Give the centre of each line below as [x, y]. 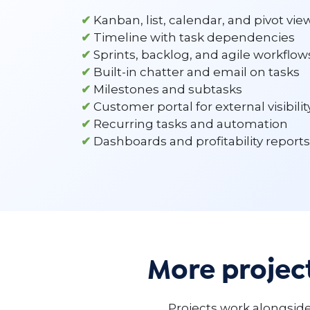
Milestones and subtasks [166, 89]
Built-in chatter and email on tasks [195, 72]
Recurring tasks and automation [189, 124]
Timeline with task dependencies [193, 37]
